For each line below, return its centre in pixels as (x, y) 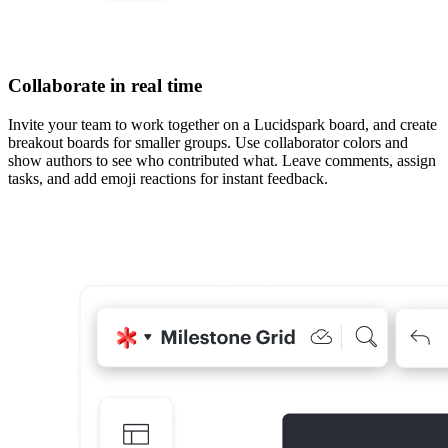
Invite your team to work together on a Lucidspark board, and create (222, 125)
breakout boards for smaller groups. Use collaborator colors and (208, 143)
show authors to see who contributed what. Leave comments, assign (222, 161)
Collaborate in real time (105, 86)
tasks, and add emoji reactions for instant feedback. (168, 179)
